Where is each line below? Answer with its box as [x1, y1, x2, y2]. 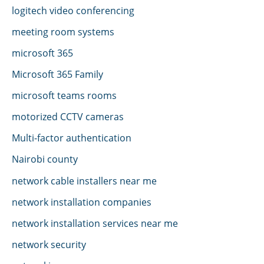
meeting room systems [12, 24, 114, 38]
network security [12, 237, 86, 251]
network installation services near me [12, 216, 178, 230]
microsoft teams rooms [12, 88, 117, 103]
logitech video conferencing [12, 3, 134, 17]
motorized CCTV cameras [12, 110, 124, 124]
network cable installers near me [12, 173, 157, 187]
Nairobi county [12, 152, 78, 166]
